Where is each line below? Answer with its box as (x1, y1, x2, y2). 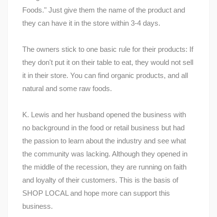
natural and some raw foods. (22, 84, 112, 93)
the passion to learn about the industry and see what (22, 137, 186, 145)
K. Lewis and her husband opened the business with (22, 110, 186, 119)
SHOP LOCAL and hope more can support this (22, 189, 170, 198)
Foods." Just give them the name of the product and (22, 6, 185, 15)
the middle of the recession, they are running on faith (22, 163, 186, 171)
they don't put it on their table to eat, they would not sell (22, 58, 193, 67)
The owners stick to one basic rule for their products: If (22, 45, 193, 54)
